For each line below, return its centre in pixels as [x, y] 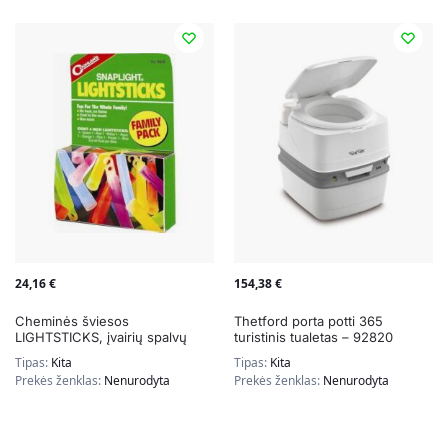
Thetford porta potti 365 [308, 321]
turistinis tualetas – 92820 [313, 337]
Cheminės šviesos [72, 321]
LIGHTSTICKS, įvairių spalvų [101, 337]
